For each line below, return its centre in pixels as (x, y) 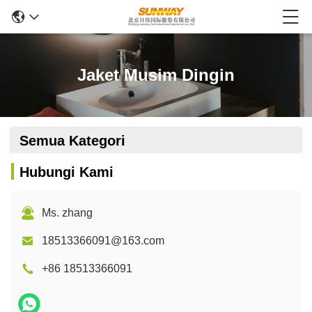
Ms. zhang (67, 213)
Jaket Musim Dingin (156, 75)
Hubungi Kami (67, 172)
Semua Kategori (72, 141)
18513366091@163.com (103, 241)
